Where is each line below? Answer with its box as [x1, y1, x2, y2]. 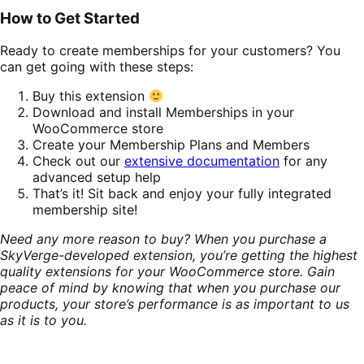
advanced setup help [32, 169, 161, 186]
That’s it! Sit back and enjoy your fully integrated [32, 185, 331, 202]
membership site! [32, 201, 137, 219]
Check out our [32, 153, 124, 170]
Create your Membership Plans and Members [32, 136, 310, 154]
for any [279, 153, 327, 170]
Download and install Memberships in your [32, 104, 294, 121]
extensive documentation [124, 153, 279, 170]
